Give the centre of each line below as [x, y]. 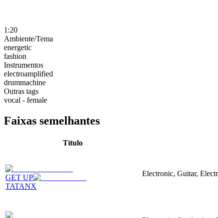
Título [73, 143]
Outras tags [21, 91]
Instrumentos [24, 65]
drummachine [25, 82]
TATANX [21, 186]
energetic [18, 47]
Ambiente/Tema [28, 38]
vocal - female [26, 100]
